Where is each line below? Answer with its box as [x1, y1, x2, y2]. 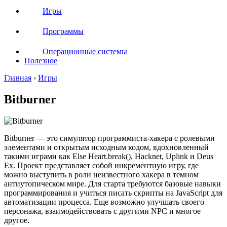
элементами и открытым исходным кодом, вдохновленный [4, 142, 209, 152]
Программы [43, 27, 84, 35]
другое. [4, 215, 29, 224]
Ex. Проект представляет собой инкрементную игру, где [4, 161, 199, 170]
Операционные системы [43, 47, 127, 56]
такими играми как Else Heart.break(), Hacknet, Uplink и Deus [4, 152, 213, 161]
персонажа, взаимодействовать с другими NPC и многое [4, 206, 201, 215]
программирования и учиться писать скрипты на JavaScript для [4, 188, 222, 197]
